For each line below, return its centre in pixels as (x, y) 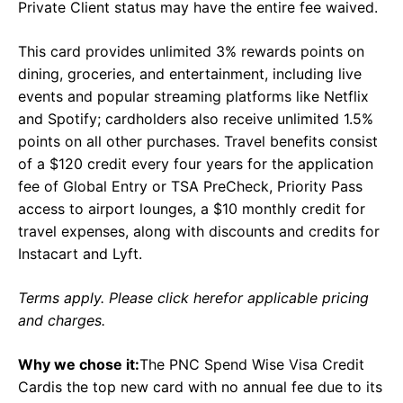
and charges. (62, 321)
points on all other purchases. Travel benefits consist (198, 142)
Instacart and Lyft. (80, 254)
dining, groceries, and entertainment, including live (190, 74)
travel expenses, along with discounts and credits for (199, 232)
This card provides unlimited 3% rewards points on (191, 52)
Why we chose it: (79, 365)
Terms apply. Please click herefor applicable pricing (193, 298)
